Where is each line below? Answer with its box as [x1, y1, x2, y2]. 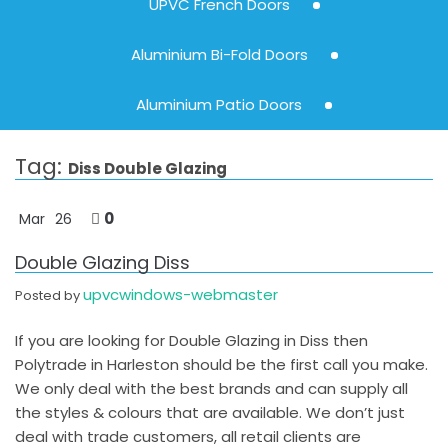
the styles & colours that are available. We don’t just [15, 401, 405, 423]
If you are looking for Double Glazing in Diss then [15, 329, 368, 351]
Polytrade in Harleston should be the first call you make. [15, 353, 428, 375]
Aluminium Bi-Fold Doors [130, 43, 308, 65]
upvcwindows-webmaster [83, 283, 278, 305]
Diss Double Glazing [68, 157, 227, 179]
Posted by [15, 285, 83, 305]
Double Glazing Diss [15, 249, 190, 275]
